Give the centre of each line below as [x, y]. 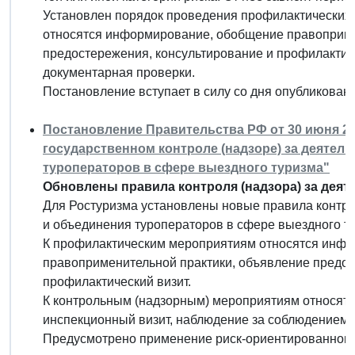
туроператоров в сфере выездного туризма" [186, 167]
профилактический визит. [117, 281]
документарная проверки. [119, 72]
